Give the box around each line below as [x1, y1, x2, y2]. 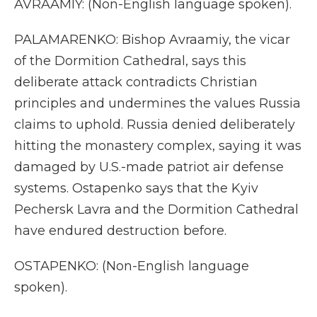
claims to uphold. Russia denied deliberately [14, 117, 295, 132]
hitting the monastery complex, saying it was [14, 138, 301, 154]
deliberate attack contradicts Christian [14, 74, 258, 90]
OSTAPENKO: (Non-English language [14, 258, 249, 274]
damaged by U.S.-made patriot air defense [14, 159, 284, 175]
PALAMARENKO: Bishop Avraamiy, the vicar [14, 32, 290, 47]
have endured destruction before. [14, 223, 226, 238]
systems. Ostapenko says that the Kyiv [14, 180, 258, 196]
